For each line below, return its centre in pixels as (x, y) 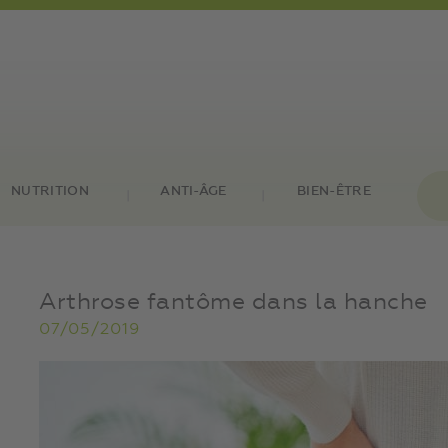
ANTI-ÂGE (193, 191)
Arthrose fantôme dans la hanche (233, 302)
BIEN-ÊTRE (334, 191)
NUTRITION (50, 191)
